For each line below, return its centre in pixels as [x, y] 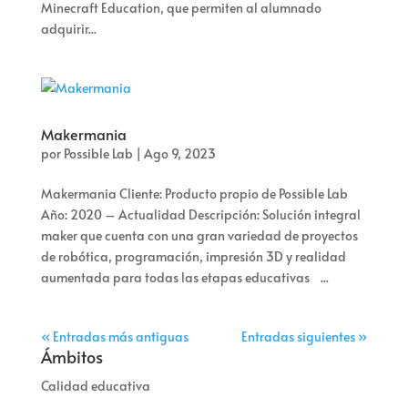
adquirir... [68, 29]
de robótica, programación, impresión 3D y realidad [193, 257]
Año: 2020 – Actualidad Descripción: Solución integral [200, 215]
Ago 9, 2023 [179, 154]
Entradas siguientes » [305, 337]
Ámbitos [71, 357]
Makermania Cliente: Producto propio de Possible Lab [194, 194]
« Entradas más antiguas [114, 337]
